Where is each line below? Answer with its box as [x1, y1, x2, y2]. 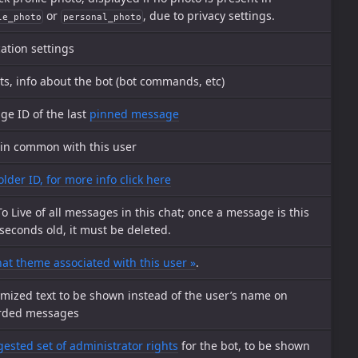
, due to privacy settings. [143, 8, 276, 23]
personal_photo [62, 12, 141, 22]
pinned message [89, 106, 179, 121]
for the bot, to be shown [178, 338, 310, 353]
